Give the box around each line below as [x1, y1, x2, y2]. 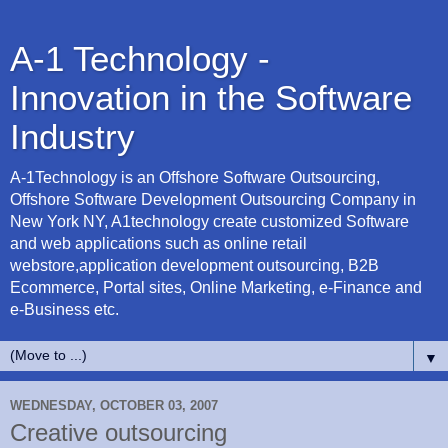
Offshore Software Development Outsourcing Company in [10, 191, 416, 208]
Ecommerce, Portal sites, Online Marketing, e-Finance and [10, 279, 422, 296]
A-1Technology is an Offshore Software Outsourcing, [10, 169, 380, 186]
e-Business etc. [10, 301, 119, 318]
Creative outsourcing [10, 419, 227, 446]
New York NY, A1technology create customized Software [10, 213, 409, 230]
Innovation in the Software [10, 79, 412, 117]
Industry [10, 118, 135, 156]
